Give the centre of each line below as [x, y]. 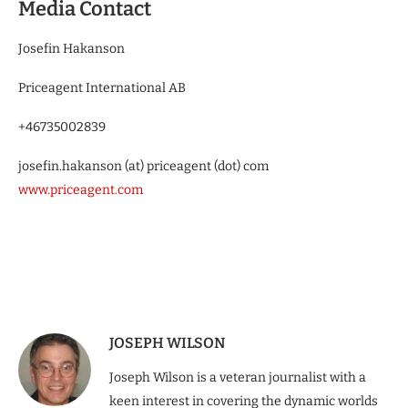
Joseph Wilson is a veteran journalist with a [238, 377]
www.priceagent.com [81, 189]
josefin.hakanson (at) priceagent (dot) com [143, 166]
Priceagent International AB [102, 87]
